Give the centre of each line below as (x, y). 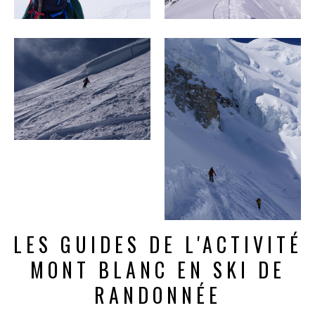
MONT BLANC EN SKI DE (157, 270)
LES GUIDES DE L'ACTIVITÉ (157, 245)
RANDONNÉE (157, 295)
